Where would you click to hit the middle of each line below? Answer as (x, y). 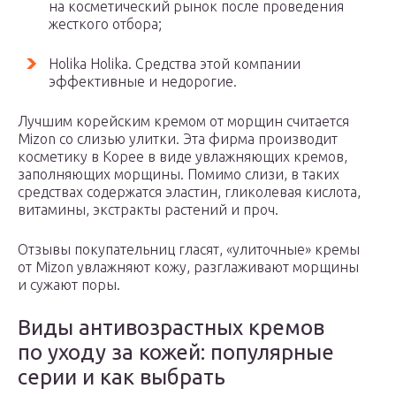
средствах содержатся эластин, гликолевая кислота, (189, 192)
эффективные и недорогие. (143, 81)
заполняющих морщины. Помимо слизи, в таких (179, 174)
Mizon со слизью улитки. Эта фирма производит (178, 139)
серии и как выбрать (122, 377)
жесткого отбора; (105, 24)
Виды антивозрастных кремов (171, 327)
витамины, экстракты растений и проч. (148, 209)
